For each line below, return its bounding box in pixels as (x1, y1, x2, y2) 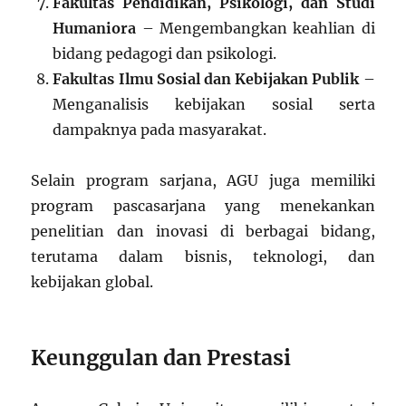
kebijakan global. (31, 273, 154, 292)
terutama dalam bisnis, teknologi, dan (31, 247, 375, 266)
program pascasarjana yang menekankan (31, 197, 375, 216)
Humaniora (53, 19, 137, 38)
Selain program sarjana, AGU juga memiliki (31, 171, 375, 190)
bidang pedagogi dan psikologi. (53, 44, 277, 63)
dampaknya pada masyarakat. (53, 121, 267, 140)
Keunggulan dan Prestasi (31, 344, 292, 372)
